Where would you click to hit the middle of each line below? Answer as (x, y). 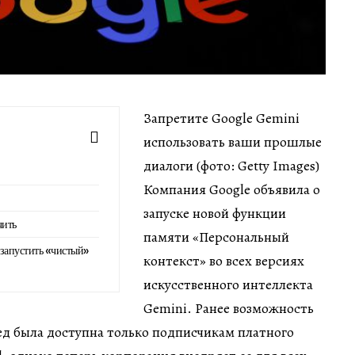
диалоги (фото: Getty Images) (231, 165)
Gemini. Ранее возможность (229, 308)
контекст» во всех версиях (224, 260)
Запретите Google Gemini (221, 118)
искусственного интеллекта (228, 284)
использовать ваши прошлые (233, 141)
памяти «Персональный (216, 237)
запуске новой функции (215, 213)
